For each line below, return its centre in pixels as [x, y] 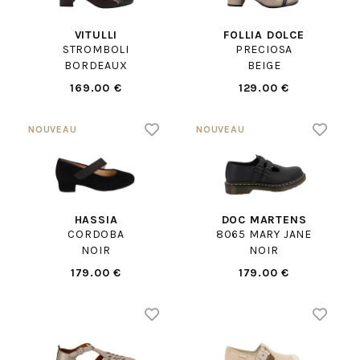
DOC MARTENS [264, 220]
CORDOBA [96, 235]
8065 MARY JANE [264, 235]
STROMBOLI [96, 49]
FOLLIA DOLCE [264, 35]
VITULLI [96, 35]
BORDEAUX [96, 65]
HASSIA [96, 220]
